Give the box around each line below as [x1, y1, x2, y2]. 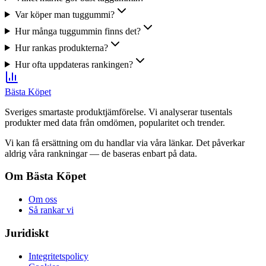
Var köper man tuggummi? [14, 9, 115, 20]
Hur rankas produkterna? [14, 42, 108, 53]
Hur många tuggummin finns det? [14, 26, 141, 36]
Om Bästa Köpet [5, 170, 86, 183]
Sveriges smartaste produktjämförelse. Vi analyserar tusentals [5, 106, 232, 117]
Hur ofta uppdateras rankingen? [14, 59, 133, 69]
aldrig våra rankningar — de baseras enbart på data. [5, 148, 197, 159]
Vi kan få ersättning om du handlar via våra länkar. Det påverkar [5, 137, 245, 148]
